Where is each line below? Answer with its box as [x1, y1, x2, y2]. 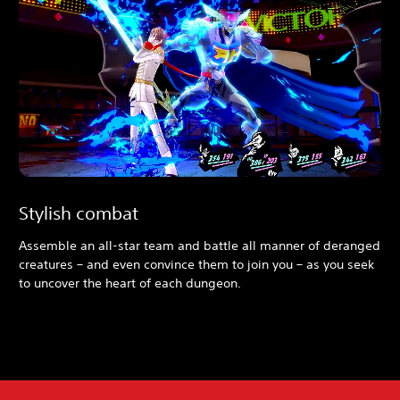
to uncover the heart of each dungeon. [19, 274, 241, 291]
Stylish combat [19, 202, 138, 223]
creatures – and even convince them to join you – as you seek [19, 255, 374, 272]
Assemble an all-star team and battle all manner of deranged [19, 237, 380, 254]
